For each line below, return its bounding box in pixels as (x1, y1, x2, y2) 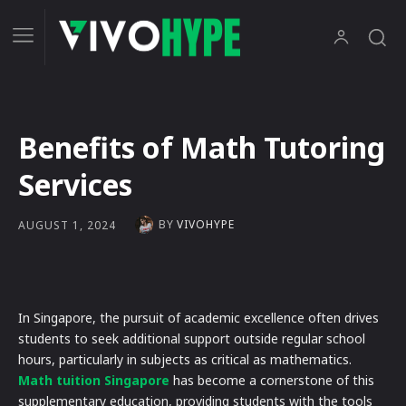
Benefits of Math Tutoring (18, 128, 385, 168)
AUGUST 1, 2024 (18, 217, 116, 233)
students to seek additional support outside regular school (18, 330, 365, 348)
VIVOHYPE (177, 217, 235, 233)
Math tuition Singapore (18, 372, 169, 390)
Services (18, 165, 132, 205)
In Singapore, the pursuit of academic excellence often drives (18, 309, 379, 327)
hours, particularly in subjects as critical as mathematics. (18, 351, 352, 369)
